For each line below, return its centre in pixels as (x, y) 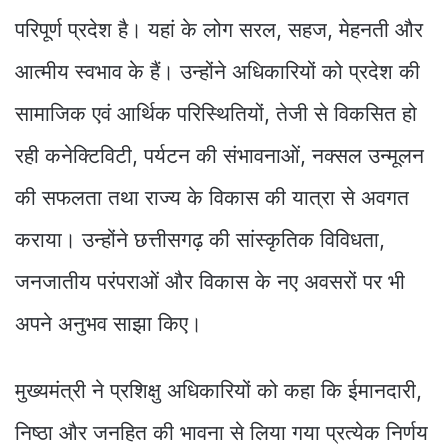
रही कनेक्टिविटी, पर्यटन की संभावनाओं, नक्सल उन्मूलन (219, 155)
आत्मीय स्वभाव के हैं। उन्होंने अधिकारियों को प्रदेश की (217, 71)
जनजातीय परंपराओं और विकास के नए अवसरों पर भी (210, 281)
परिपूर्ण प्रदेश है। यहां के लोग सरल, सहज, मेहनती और (219, 29)
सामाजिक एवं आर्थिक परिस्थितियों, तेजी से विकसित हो (216, 113)
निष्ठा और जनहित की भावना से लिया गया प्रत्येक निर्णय (221, 432)
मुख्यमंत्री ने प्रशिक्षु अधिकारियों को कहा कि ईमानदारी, (218, 390)
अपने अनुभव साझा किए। (108, 323)
